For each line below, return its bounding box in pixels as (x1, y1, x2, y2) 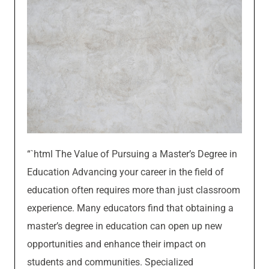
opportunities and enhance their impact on (27, 238, 206, 250)
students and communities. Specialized (27, 256, 193, 268)
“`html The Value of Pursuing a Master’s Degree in (27, 148, 237, 160)
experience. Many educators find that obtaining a (27, 202, 234, 214)
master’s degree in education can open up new (27, 220, 222, 232)
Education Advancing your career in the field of (27, 166, 224, 178)
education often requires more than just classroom (27, 184, 240, 196)
